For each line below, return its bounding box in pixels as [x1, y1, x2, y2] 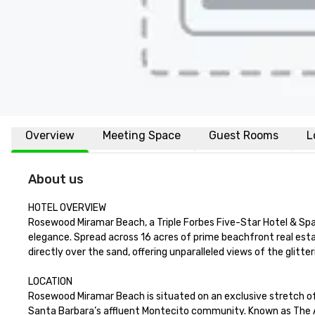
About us [28, 172, 84, 187]
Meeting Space [103, 129, 181, 142]
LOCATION [28, 276, 72, 288]
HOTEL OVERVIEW [28, 202, 106, 214]
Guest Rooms [209, 129, 278, 142]
